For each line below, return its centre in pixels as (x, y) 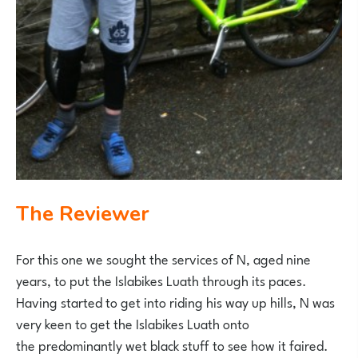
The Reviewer (89, 214)
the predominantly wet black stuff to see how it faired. (172, 344)
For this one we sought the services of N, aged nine (163, 258)
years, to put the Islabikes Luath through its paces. (161, 280)
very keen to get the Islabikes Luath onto (133, 323)
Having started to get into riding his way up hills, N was (175, 301)
